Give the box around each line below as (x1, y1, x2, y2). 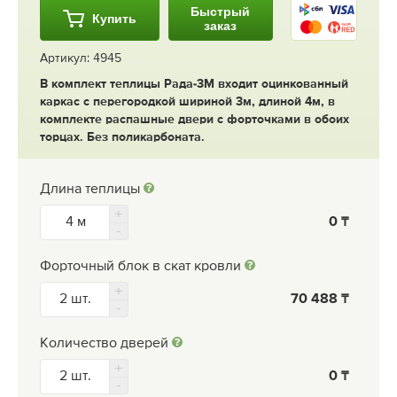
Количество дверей (40, 336, 168, 351)
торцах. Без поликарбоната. (40, 130, 205, 144)
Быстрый (191, 4, 251, 19)
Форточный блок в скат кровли (40, 259, 241, 274)
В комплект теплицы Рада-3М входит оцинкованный (40, 77, 348, 90)
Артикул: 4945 (40, 51, 121, 65)
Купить (91, 11, 136, 26)
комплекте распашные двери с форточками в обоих (40, 113, 349, 126)
